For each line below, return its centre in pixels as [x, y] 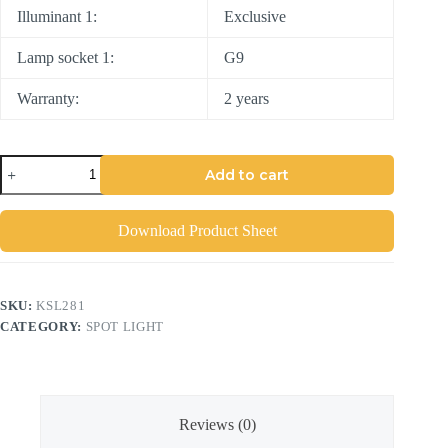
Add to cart [247, 174]
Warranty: [48, 98]
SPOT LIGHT [124, 326]
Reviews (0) [217, 425]
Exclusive [255, 16]
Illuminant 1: [57, 16]
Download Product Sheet [197, 230]
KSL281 [61, 305]
